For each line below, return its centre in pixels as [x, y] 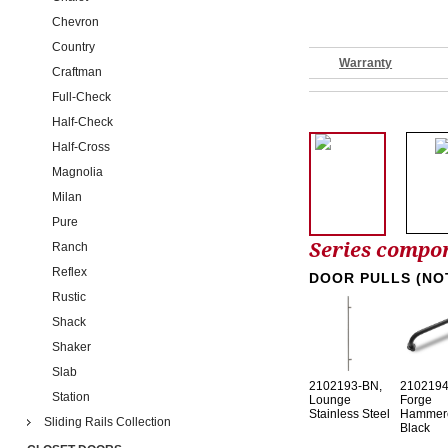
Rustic [68, 297]
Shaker [71, 347]
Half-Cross [80, 147]
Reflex [69, 272]
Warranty [366, 63]
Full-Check [81, 97]
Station [70, 397]
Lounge [330, 400]
